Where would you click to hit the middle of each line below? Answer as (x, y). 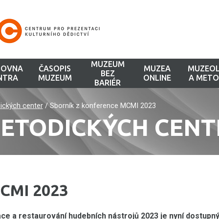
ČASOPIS (55, 68)
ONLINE (157, 78)
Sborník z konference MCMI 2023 (103, 106)
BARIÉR (108, 82)
